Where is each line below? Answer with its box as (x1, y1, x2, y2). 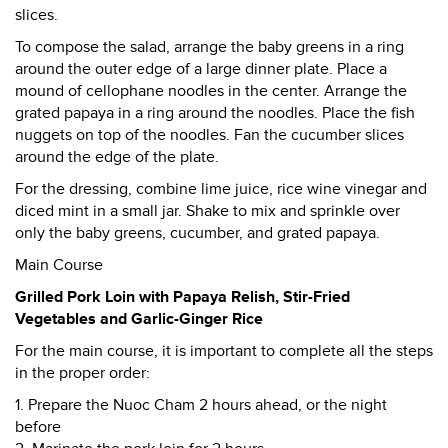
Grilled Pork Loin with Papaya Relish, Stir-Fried (15, 287, 350, 307)
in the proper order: (15, 363, 150, 383)
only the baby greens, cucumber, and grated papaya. (15, 223, 380, 243)
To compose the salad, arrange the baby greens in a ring (15, 37, 404, 57)
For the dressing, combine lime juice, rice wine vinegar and (15, 179, 427, 199)
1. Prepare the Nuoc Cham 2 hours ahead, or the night (15, 395, 387, 415)
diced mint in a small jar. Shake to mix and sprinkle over (15, 201, 400, 221)
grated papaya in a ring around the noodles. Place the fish (15, 103, 415, 123)
